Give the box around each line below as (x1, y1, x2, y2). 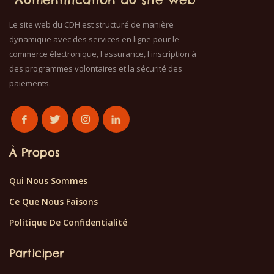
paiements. (9, 78, 51, 89)
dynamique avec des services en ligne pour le (9, 34, 179, 45)
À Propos (9, 146, 60, 160)
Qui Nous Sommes (9, 175, 87, 187)
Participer (9, 246, 64, 261)
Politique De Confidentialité (9, 217, 127, 229)
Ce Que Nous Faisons (9, 196, 98, 208)
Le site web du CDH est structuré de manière (9, 19, 174, 31)
